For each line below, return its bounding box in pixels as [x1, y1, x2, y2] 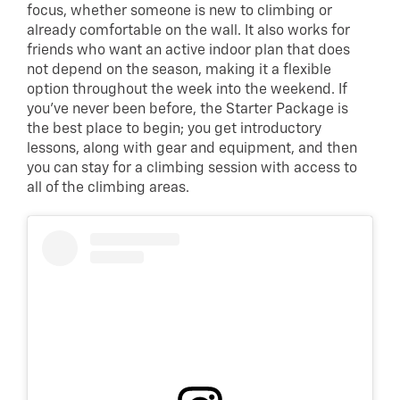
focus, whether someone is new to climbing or [27, 4, 332, 20]
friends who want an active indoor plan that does [27, 44, 350, 59]
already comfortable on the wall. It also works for [27, 24, 350, 39]
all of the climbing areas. [27, 181, 193, 196]
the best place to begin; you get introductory [27, 122, 321, 137]
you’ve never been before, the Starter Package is [27, 103, 348, 118]
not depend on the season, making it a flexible [27, 63, 331, 79]
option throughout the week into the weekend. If [27, 83, 346, 98]
